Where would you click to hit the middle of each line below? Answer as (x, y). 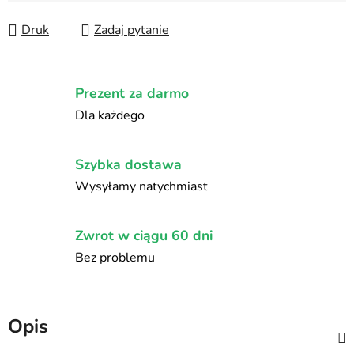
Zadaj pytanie (132, 30)
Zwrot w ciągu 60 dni (144, 235)
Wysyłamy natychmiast (141, 186)
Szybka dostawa (128, 164)
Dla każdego (110, 115)
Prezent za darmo (132, 93)
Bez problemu (115, 257)
